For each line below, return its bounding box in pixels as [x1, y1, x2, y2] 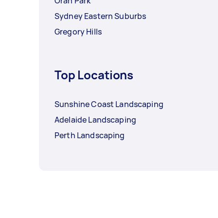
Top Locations [54, 67, 134, 83]
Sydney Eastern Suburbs [54, 11, 146, 22]
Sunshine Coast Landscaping [54, 99, 163, 110]
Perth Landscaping [54, 130, 125, 141]
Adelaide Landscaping [54, 114, 136, 126]
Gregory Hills [54, 26, 102, 37]
